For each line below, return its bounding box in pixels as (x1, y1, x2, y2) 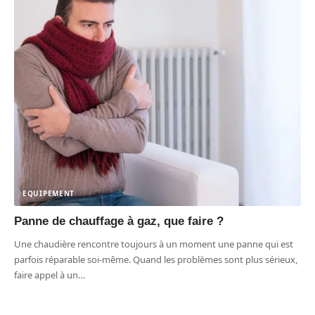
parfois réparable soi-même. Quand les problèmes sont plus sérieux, (14, 252, 297, 266)
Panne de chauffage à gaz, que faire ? (14, 214, 224, 228)
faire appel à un (14, 268, 78, 281)
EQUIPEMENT (22, 188, 75, 198)
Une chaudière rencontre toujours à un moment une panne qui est (14, 237, 293, 250)
